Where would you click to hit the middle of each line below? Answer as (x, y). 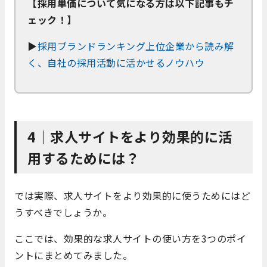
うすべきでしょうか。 (63, 212)
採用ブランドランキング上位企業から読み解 (136, 46)
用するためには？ (83, 158)
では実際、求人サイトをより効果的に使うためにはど (132, 196)
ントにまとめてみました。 (73, 255)
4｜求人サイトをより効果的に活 (130, 137)
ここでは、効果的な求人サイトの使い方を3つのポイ (130, 239)
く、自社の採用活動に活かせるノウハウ (116, 63)
